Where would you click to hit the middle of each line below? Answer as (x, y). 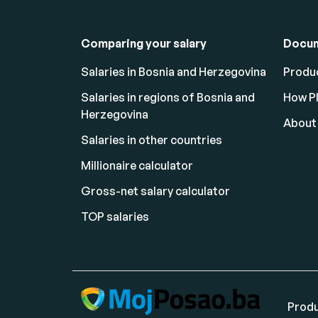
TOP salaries (115, 216)
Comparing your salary (144, 43)
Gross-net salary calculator (155, 191)
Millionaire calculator (137, 165)
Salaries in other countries (152, 140)
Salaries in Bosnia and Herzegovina (174, 72)
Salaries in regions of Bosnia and (168, 97)
